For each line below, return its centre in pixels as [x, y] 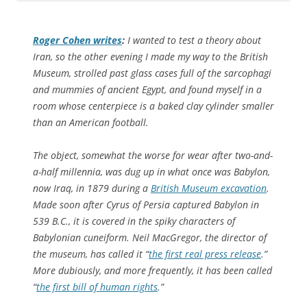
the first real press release [205, 254]
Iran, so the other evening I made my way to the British [150, 56]
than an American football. [91, 122]
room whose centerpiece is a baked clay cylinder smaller [153, 106]
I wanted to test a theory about [193, 40]
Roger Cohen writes [77, 40]
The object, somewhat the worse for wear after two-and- [153, 155]
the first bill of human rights [97, 286]
